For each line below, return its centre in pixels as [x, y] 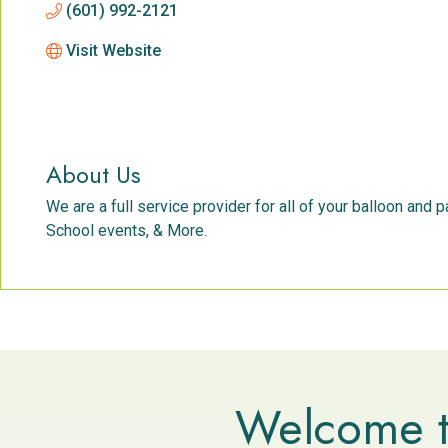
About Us [93, 175]
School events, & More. [126, 231]
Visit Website [113, 50]
